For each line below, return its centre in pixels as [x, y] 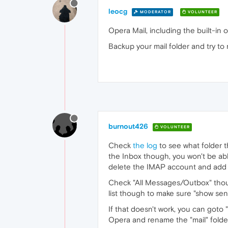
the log [145, 145]
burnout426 [128, 126]
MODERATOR [155, 12]
